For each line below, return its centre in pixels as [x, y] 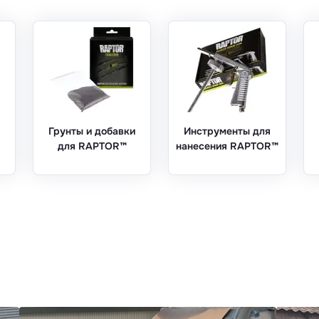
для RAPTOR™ [92, 146]
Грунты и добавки [92, 131]
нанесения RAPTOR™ [227, 146]
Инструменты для [227, 131]
